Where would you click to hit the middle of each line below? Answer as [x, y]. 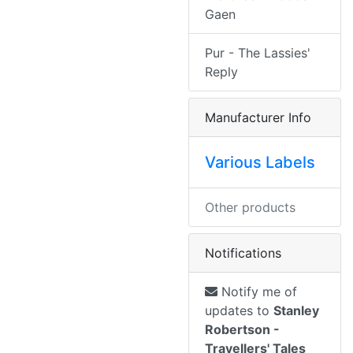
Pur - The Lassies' [258, 53]
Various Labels [260, 163]
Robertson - [242, 330]
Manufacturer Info [258, 118]
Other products [250, 208]
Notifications [243, 253]
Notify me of [257, 292]
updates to [239, 311]
